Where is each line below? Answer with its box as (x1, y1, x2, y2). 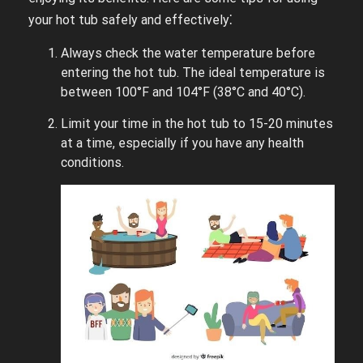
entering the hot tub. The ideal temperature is (61, 64, 325, 80)
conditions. (61, 154, 124, 170)
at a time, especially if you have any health (61, 135, 304, 151)
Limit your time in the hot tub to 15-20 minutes (61, 115, 333, 131)
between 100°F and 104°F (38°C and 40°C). (61, 83, 305, 100)
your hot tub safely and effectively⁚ (28, 11, 233, 28)
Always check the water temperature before (61, 45, 315, 61)
